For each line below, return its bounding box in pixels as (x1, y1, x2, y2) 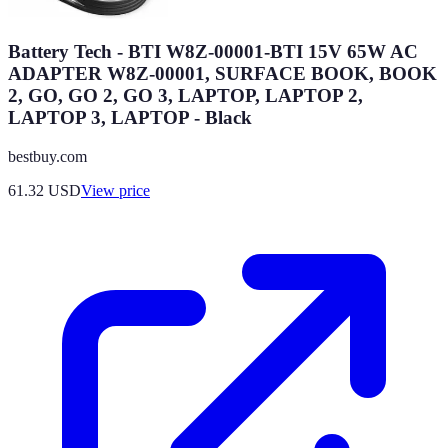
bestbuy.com (8, 147, 87, 165)
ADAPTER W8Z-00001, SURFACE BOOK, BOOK (8, 63, 437, 85)
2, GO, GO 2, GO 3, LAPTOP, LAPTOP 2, (8, 85, 363, 107)
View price (81, 181, 150, 199)
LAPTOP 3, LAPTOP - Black (8, 107, 252, 129)
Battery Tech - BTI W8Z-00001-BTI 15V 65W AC (8, 41, 418, 63)
